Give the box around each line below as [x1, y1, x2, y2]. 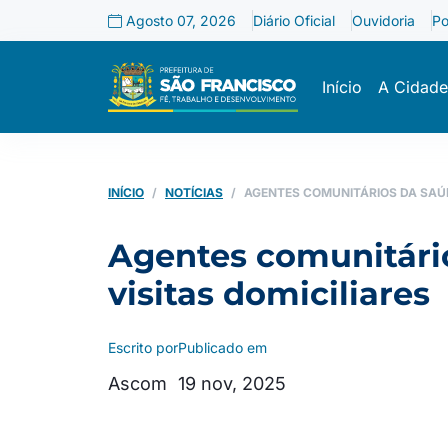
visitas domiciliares [108, 274, 430, 313]
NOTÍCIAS [165, 185, 223, 200]
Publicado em [178, 339, 267, 356]
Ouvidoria [352, 12, 415, 29]
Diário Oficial [253, 12, 335, 29]
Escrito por [108, 339, 178, 356]
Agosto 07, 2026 [122, 12, 236, 29]
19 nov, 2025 [178, 373, 286, 394]
